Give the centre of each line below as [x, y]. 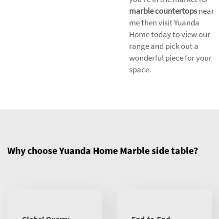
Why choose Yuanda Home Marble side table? [103, 150]
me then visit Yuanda [164, 22]
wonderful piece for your [170, 58]
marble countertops [163, 11]
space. [140, 69]
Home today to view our [170, 34]
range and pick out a [164, 46]
